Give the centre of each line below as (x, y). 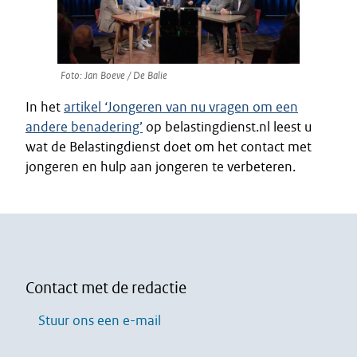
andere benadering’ (84, 127)
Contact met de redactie (106, 288)
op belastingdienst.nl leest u (227, 127)
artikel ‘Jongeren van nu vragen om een (181, 107)
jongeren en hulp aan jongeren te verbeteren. (161, 167)
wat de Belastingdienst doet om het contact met (169, 147)
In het (45, 107)
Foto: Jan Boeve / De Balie (114, 75)
